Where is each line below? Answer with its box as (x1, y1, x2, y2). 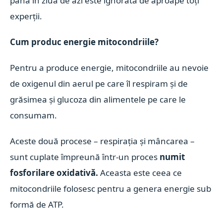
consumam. (10, 110, 57, 121)
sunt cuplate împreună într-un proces (10, 151, 160, 163)
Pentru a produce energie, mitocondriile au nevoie (10, 62, 209, 73)
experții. (10, 10, 43, 22)
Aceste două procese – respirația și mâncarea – (10, 135, 195, 147)
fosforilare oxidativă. (10, 167, 99, 178)
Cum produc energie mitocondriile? (10, 36, 159, 48)
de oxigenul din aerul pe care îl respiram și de (10, 78, 188, 89)
